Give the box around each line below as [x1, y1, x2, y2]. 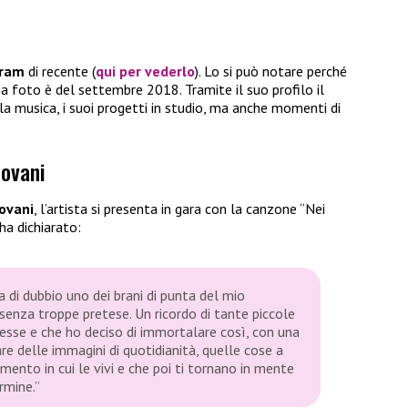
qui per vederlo [96, 61, 195, 80]
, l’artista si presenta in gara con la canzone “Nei [34, 199, 325, 218]
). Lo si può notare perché [195, 61, 347, 80]
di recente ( [25, 61, 96, 80]
